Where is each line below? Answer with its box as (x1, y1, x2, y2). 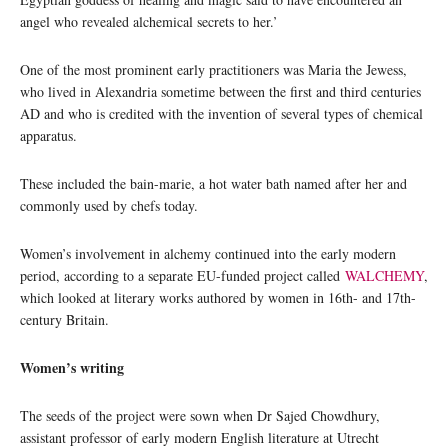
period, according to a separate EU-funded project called (20, 266, 345, 286)
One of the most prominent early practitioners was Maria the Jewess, (20, 60, 407, 80)
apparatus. (20, 126, 77, 146)
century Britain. (20, 310, 109, 330)
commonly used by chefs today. (20, 196, 198, 216)
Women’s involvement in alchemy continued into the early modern (20, 244, 396, 264)
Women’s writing (20, 357, 124, 379)
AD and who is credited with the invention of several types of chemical (20, 104, 423, 124)
